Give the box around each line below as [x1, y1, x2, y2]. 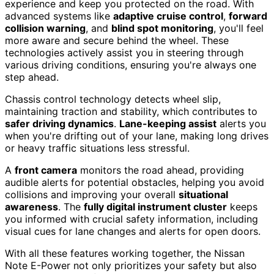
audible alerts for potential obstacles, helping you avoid [5, 176, 264, 188]
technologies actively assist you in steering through [5, 46, 243, 59]
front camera [15, 163, 77, 176]
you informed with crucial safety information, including [5, 212, 258, 225]
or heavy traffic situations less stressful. [5, 141, 190, 154]
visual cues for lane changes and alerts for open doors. [5, 224, 261, 237]
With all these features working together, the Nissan [5, 246, 245, 259]
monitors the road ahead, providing [77, 163, 244, 176]
